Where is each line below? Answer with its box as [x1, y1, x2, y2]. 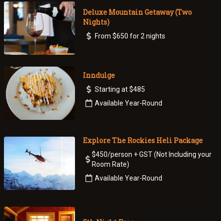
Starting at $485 [94, 85, 145, 93]
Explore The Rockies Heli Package [82, 135, 203, 145]
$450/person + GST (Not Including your [92, 150, 212, 158]
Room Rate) [92, 160, 130, 168]
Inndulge [82, 70, 115, 80]
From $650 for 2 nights [94, 32, 165, 40]
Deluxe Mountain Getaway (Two [82, 7, 192, 17]
